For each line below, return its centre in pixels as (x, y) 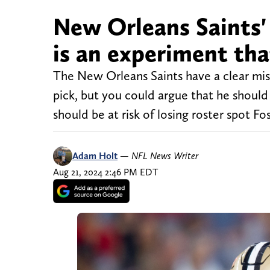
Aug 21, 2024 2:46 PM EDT (105, 172)
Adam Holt (95, 156)
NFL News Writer (165, 156)
